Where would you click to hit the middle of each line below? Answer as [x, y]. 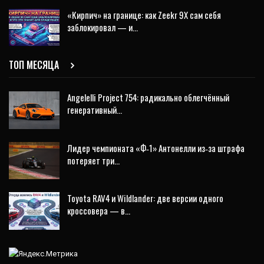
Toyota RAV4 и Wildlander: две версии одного [145, 198]
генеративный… [95, 109]
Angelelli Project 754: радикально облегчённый [148, 97]
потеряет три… [93, 160]
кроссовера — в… [99, 211]
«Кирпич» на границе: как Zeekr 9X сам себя [144, 14]
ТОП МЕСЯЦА [35, 65]
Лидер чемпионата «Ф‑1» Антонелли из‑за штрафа [156, 148]
